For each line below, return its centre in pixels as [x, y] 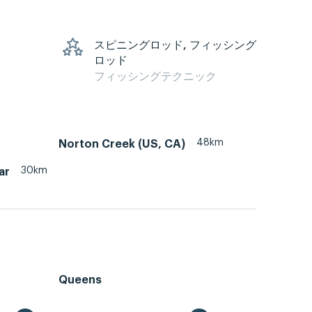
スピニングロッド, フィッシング [175, 46]
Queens [80, 280]
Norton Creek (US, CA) [122, 144]
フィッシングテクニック [155, 77]
